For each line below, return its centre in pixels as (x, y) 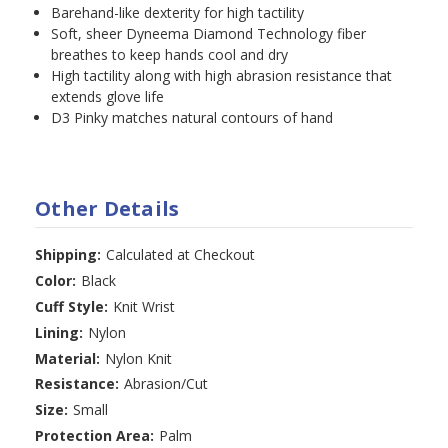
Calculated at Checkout (180, 254)
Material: (67, 358)
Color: (55, 280)
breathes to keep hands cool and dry (170, 54)
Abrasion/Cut (165, 384)
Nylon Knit (138, 358)
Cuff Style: (71, 306)
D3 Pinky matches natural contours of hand (192, 117)
